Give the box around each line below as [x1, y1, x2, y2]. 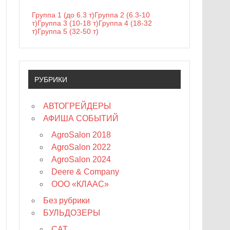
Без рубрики [43, 196, 90, 205]
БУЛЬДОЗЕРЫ [43, 208, 101, 217]
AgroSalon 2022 [51, 142, 111, 151]
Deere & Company [51, 167, 120, 176]
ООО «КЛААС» [51, 179, 109, 188]
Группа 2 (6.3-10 [94, 11, 150, 20]
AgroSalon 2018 [51, 130, 111, 139]
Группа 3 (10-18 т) [37, 19, 99, 28]
